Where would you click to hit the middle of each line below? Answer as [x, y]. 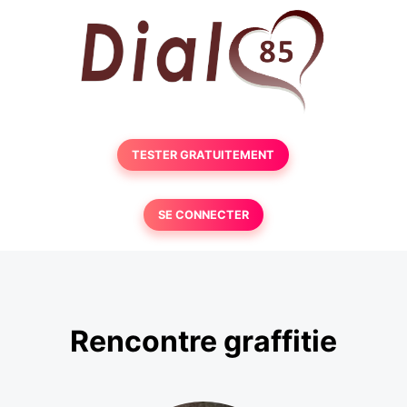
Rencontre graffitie [203, 342]
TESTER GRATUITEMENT [203, 155]
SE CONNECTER [203, 215]
